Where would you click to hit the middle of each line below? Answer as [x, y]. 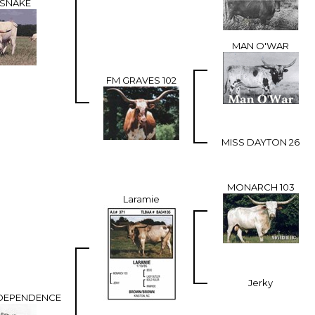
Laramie [141, 199]
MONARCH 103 [261, 187]
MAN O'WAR [261, 45]
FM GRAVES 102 [141, 80]
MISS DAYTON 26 [261, 142]
